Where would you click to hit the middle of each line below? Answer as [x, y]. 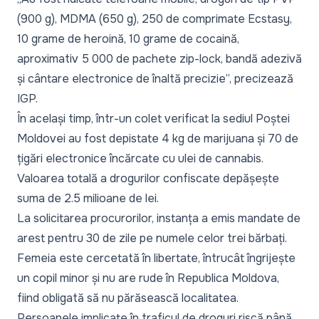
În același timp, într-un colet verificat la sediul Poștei [153, 118]
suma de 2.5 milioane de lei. [88, 198]
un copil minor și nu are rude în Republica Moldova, [148, 278]
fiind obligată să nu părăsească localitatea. [128, 298]
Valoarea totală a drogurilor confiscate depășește [148, 178]
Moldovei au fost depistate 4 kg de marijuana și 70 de [158, 138]
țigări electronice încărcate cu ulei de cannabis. [140, 158]
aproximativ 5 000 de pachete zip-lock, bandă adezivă [159, 58]
